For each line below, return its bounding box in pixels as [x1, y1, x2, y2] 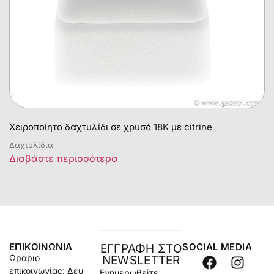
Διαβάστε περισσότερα [9, 152, 118, 165]
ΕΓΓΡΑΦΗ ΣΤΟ [100, 242, 182, 256]
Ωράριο [9, 253, 40, 264]
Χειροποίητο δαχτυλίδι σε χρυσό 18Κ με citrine [9, 121, 212, 133]
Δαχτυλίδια [9, 140, 53, 150]
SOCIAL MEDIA [182, 241, 252, 253]
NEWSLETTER [102, 253, 180, 268]
